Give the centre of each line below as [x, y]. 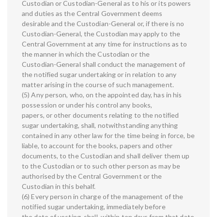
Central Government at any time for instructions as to [105, 44]
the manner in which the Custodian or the [86, 54]
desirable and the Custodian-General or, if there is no [103, 24]
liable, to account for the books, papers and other [97, 146]
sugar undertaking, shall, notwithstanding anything [100, 125]
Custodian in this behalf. [59, 186]
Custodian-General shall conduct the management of [103, 64]
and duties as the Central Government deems [92, 14]
